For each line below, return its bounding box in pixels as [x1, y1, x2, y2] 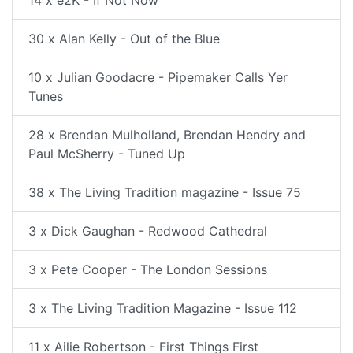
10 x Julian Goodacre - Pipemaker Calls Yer [28, 69, 288, 85]
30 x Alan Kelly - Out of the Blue [28, 31, 220, 46]
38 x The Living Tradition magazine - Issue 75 [28, 184, 301, 200]
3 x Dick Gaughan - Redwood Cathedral [28, 223, 267, 239]
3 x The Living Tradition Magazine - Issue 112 [28, 300, 297, 316]
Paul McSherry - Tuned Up [28, 146, 185, 162]
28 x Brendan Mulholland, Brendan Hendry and [28, 127, 306, 143]
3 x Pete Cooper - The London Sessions [28, 262, 267, 277]
